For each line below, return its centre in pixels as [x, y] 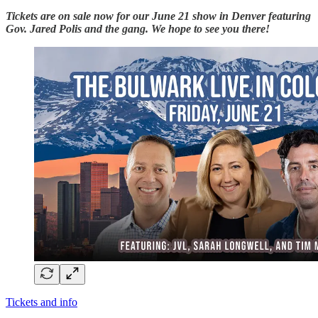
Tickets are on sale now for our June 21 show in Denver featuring [158, 16]
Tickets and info [42, 302]
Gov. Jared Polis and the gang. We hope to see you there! [138, 28]
